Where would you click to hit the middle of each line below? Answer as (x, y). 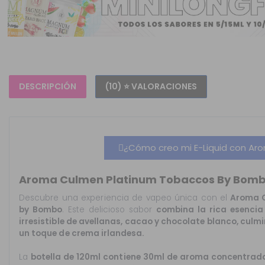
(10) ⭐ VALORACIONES (151, 87)
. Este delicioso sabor (109, 210)
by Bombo (41, 210)
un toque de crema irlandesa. (82, 234)
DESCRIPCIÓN (48, 87)
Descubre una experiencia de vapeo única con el (123, 198)
